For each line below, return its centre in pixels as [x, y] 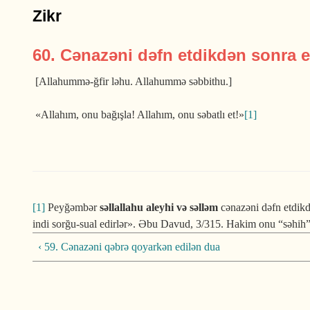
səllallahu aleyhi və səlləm [159, 207]
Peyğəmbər [72, 207]
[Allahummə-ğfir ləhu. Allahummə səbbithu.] [132, 81]
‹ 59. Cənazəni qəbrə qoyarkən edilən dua [129, 247]
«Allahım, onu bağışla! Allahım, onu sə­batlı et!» [138, 115]
